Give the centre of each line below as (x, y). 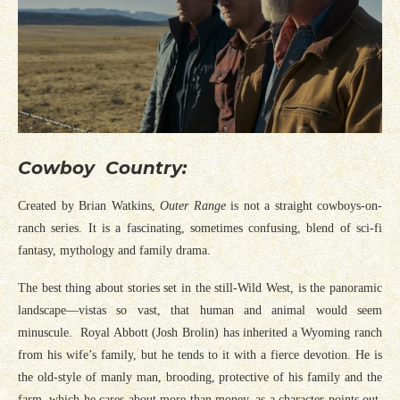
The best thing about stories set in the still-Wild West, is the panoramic (200, 288)
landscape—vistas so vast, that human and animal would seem (200, 311)
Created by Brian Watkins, (89, 206)
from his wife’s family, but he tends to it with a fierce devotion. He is (200, 355)
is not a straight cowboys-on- (304, 206)
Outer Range (193, 206)
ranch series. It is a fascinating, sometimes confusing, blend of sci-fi (200, 229)
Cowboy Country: (102, 168)
